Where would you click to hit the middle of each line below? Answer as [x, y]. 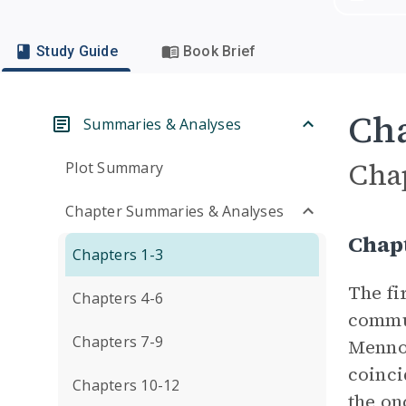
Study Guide [77, 51]
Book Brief [219, 51]
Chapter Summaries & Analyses [174, 211]
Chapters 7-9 [118, 342]
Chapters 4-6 [118, 298]
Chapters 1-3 [118, 255]
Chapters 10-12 [126, 385]
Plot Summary [114, 168]
